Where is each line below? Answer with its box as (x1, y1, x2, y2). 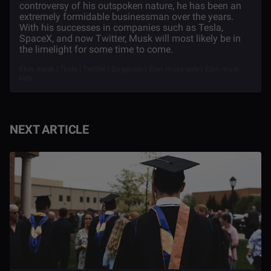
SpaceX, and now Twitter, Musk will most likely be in (19, 33, 241, 44)
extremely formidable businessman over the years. (19, 11, 233, 22)
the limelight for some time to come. (19, 44, 173, 55)
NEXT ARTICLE (10, 122, 90, 137)
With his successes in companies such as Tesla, (19, 22, 223, 33)
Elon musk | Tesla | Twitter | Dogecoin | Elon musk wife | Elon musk (19, 65, 240, 73)
